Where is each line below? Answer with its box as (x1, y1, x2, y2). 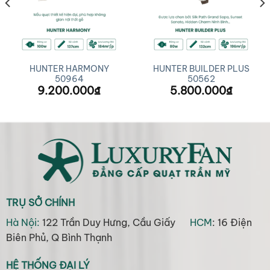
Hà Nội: (5, 216, 40, 229)
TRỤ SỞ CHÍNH (5, 196, 75, 209)
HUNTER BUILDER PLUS (152, 63, 250, 74)
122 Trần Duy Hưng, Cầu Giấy (39, 216, 190, 229)
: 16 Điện (212, 216, 252, 229)
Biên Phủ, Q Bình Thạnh (5, 231, 112, 244)
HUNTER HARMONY (29, 63, 109, 74)
